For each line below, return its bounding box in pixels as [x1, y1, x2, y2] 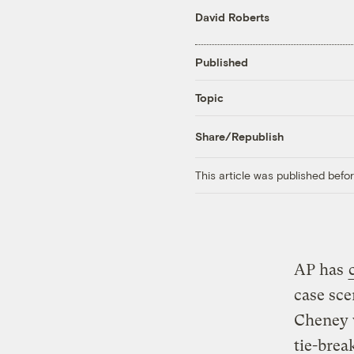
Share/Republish [195, 130, 284, 144]
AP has [294, 260, 348, 279]
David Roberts [195, 9, 269, 24]
